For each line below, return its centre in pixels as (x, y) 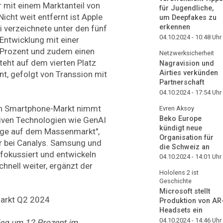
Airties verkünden (189, 73)
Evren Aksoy (177, 108)
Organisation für (186, 137)
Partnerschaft (182, 82)
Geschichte (175, 181)
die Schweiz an (184, 147)
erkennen (175, 27)
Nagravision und (187, 63)
